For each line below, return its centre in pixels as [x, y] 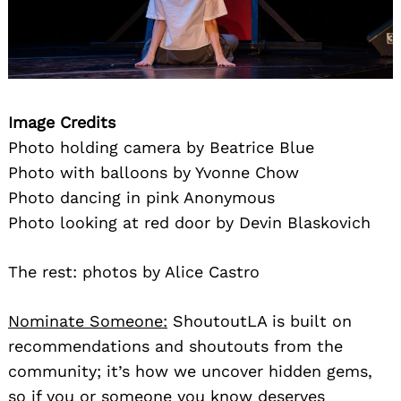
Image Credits [62, 123]
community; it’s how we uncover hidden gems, [190, 371]
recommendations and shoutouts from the [175, 346]
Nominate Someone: [88, 321]
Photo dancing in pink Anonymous [141, 198]
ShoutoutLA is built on [260, 321]
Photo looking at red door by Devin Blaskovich [189, 223]
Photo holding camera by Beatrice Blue [161, 148]
